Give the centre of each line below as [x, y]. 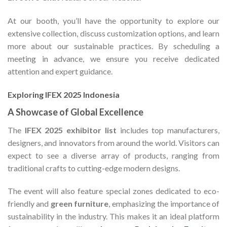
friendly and [29, 204]
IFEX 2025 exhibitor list [70, 130]
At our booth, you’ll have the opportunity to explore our [113, 20]
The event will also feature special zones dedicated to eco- [113, 191]
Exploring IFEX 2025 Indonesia [64, 94]
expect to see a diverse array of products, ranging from [113, 155]
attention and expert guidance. [60, 71]
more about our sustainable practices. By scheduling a [113, 46]
